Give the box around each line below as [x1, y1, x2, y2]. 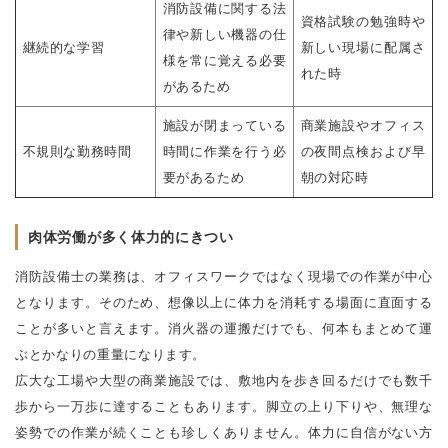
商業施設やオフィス [300, 117, 426, 133]
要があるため [162, 169, 245, 185]
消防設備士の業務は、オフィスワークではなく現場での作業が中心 [15, 268, 433, 284]
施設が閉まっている [162, 117, 287, 133]
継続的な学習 [22, 39, 105, 55]
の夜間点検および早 [300, 143, 426, 159]
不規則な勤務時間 [22, 143, 132, 159]
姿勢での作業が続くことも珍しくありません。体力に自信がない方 [15, 424, 433, 440]
